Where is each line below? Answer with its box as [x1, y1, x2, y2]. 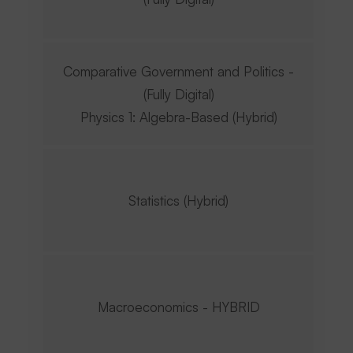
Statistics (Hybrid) [128, 191, 229, 209]
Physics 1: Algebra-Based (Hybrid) [80, 108, 277, 125]
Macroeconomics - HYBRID [97, 298, 260, 315]
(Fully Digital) [143, 85, 214, 102]
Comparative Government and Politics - [63, 62, 294, 80]
